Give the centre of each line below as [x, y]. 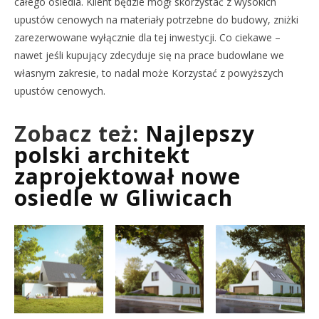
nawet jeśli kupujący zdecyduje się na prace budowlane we [149, 55]
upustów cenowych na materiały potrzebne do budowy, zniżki [156, 20]
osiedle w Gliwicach [124, 198]
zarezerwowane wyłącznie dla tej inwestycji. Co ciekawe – [147, 37]
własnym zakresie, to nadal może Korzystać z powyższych [149, 73]
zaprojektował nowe [127, 176]
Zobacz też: [80, 134]
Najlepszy [200, 134]
